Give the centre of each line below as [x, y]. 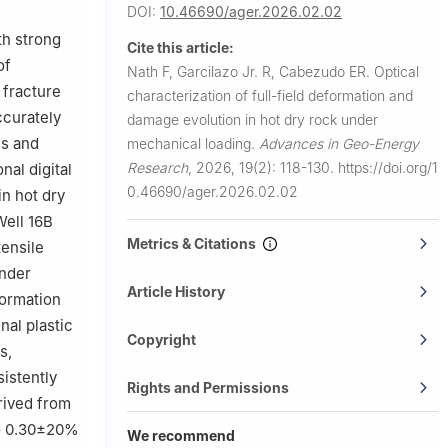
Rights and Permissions [208, 387]
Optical [396, 71]
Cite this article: [180, 47]
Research [157, 167]
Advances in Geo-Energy [339, 143]
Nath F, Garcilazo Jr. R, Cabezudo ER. [250, 71]
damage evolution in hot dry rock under [252, 119]
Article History [176, 291]
